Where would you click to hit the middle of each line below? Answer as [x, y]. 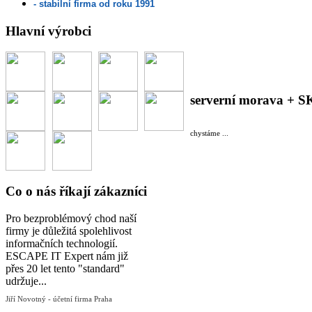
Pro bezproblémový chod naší [71, 218]
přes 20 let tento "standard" [65, 268]
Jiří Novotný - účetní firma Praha [59, 298]
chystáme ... [209, 133]
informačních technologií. [62, 243]
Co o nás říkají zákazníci [76, 192]
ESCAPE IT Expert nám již [67, 256]
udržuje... [26, 281]
